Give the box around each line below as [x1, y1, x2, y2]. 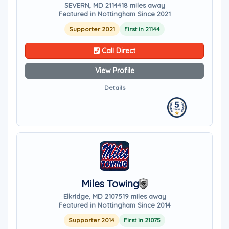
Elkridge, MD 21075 [63, 192, 122, 200]
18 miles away [121, 1, 165, 9]
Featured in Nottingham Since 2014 [58, 201, 171, 209]
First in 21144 [124, 25, 160, 33]
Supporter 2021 [69, 25, 115, 33]
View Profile [95, 66, 134, 75]
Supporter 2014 [68, 216, 114, 224]
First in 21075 [124, 216, 161, 224]
